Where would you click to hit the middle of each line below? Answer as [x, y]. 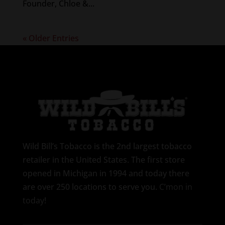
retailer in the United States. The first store [103, 160]
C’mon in [176, 187]
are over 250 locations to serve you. [91, 187]
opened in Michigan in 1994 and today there [106, 174]
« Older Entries [50, 38]
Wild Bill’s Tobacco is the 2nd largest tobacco [107, 146]
